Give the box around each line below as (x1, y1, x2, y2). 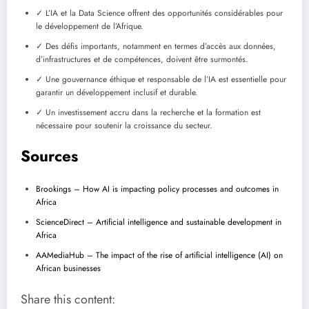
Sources (21, 144, 78, 167)
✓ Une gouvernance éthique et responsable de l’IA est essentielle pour (36, 72, 286, 86)
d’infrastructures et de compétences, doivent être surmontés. (36, 52, 248, 66)
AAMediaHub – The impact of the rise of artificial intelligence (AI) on (36, 249, 283, 262)
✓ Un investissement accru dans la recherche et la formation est (36, 106, 261, 119)
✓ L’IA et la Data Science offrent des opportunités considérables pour (36, 6, 283, 19)
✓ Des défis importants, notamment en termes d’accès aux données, (36, 39, 276, 52)
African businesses (36, 262, 101, 275)
